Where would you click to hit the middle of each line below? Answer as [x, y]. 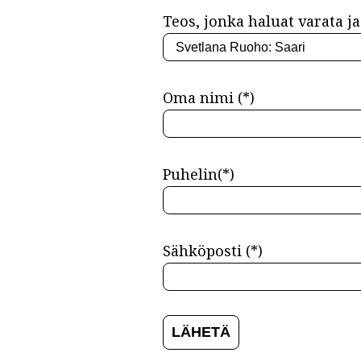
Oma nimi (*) [208, 98]
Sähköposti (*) [212, 251]
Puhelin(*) [198, 174]
